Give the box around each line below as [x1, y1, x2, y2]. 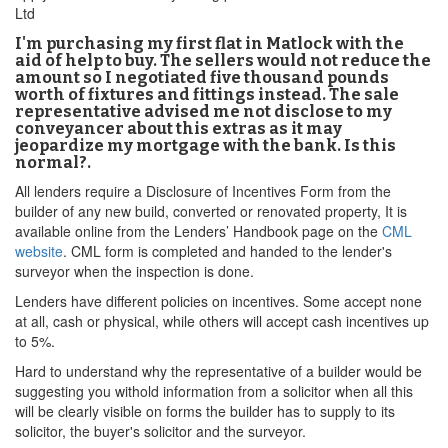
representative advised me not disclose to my [15, 102, 392, 121]
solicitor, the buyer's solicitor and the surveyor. [15, 421, 306, 441]
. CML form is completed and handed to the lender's [63, 241, 392, 261]
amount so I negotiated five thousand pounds [15, 68, 389, 87]
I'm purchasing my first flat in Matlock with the [15, 34, 404, 53]
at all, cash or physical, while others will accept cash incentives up [15, 311, 429, 331]
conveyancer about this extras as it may [15, 119, 342, 138]
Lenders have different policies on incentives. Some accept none [15, 291, 422, 311]
